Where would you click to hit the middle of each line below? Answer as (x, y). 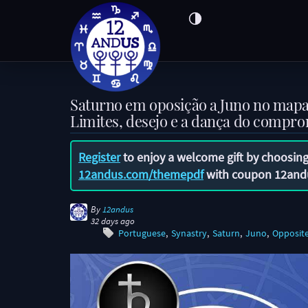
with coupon (239, 174)
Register (99, 157)
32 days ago (113, 221)
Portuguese (142, 233)
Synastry (189, 233)
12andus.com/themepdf (141, 174)
